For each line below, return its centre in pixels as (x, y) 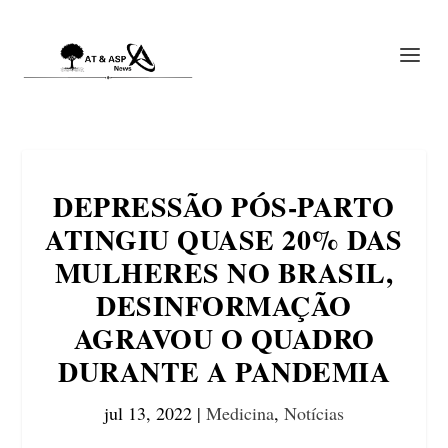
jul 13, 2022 (148, 413)
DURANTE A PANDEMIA (224, 371)
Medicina (240, 413)
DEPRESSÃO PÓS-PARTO (224, 206)
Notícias (314, 413)
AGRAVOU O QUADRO (224, 338)
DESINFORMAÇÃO (224, 305)
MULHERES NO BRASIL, (224, 272)
